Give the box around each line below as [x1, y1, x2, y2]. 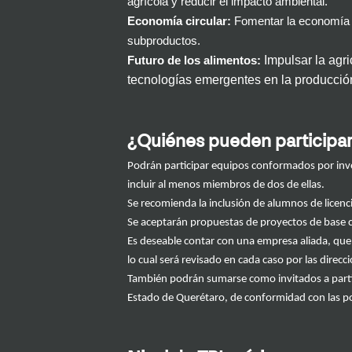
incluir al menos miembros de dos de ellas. [127, 179, 324, 192]
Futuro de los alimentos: [127, 54, 261, 68]
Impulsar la [264, 53, 328, 68]
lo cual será [127, 255, 181, 267]
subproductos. [127, 35, 200, 48]
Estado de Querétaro [127, 292, 225, 305]
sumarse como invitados [207, 273, 321, 286]
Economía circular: [127, 15, 231, 28]
